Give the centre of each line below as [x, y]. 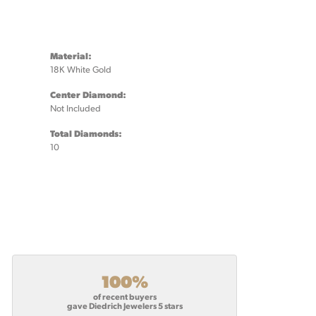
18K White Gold [81, 69]
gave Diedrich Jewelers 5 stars [124, 305]
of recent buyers [124, 296]
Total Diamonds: [86, 133]
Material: [71, 56]
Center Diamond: [88, 95]
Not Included [75, 108]
